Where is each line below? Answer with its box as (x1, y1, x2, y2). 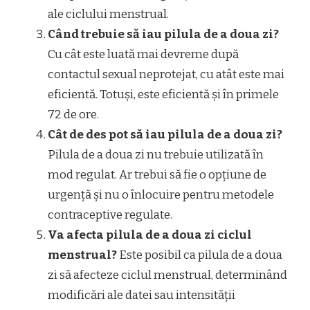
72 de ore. (48, 107, 99, 122)
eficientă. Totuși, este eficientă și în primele (48, 86, 279, 102)
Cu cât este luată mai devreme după (48, 46, 239, 62)
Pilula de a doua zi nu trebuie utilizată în (48, 147, 264, 162)
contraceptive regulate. (48, 207, 172, 222)
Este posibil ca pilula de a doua (117, 247, 282, 262)
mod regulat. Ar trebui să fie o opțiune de (48, 167, 266, 182)
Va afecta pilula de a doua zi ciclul (48, 227, 252, 242)
